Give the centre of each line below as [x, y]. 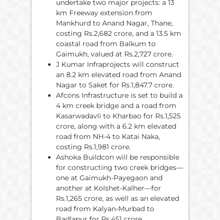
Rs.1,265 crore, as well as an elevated [118, 198]
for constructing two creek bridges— [120, 167]
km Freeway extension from [104, 13]
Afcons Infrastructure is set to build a [119, 95]
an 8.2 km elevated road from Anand [119, 74]
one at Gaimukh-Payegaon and [109, 178]
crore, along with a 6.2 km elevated [116, 126]
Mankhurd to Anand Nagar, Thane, [114, 23]
